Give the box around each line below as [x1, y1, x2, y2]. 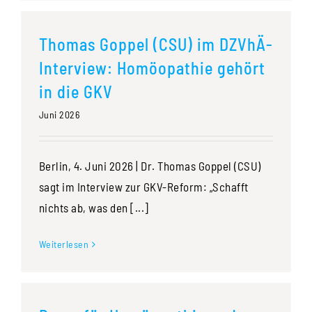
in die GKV [38, 81, 113, 102]
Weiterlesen [38, 238, 89, 251]
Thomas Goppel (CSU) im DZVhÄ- [38, 34, 273, 55]
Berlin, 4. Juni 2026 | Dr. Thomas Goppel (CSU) [38, 159, 261, 173]
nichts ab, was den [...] [38, 201, 149, 215]
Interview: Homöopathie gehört [38, 58, 265, 79]
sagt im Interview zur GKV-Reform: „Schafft [38, 180, 249, 194]
